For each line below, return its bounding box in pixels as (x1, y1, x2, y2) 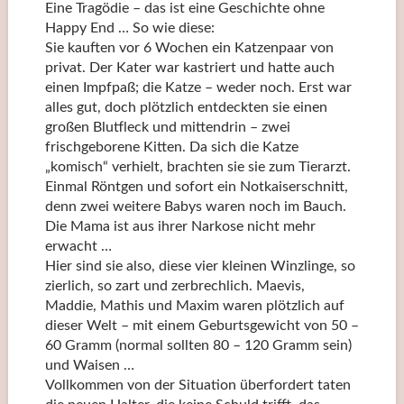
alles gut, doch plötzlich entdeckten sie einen (44, 99, 327, 115)
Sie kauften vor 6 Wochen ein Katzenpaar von (44, 40, 334, 55)
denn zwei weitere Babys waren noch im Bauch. (44, 198, 346, 214)
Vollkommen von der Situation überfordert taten (44, 377, 351, 392)
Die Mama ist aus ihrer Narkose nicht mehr (44, 218, 316, 234)
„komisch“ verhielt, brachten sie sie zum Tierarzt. (44, 159, 351, 174)
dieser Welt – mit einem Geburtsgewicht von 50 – (44, 317, 359, 333)
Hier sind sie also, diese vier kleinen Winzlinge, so (44, 258, 355, 273)
